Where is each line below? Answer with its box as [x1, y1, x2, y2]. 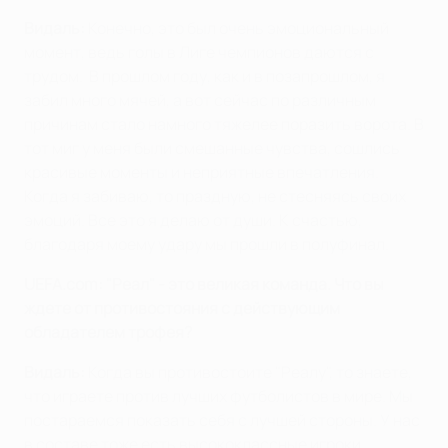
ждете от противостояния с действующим [24, 296, 340, 319]
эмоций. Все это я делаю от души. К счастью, [24, 208, 362, 231]
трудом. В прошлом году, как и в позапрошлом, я [24, 64, 385, 87]
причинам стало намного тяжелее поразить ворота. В [24, 112, 424, 135]
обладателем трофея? [24, 320, 192, 343]
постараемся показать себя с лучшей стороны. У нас [24, 408, 420, 431]
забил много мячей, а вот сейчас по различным [24, 88, 376, 111]
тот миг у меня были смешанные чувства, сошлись [24, 136, 400, 159]
